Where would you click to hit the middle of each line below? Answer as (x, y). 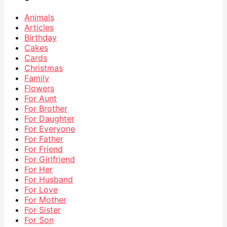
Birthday (41, 38)
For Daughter (49, 119)
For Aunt (41, 99)
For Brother (46, 109)
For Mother (45, 200)
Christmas (44, 68)
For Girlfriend (50, 159)
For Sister (43, 210)
